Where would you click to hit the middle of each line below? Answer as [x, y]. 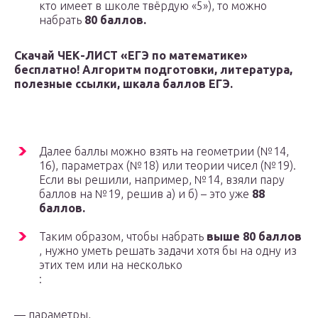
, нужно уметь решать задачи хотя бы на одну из [168, 251]
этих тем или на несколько [111, 265]
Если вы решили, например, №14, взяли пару [162, 180]
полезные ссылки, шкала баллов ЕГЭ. [124, 84]
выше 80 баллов [254, 237]
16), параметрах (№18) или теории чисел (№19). [168, 166]
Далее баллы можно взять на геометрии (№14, [164, 152]
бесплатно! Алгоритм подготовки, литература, [153, 70]
